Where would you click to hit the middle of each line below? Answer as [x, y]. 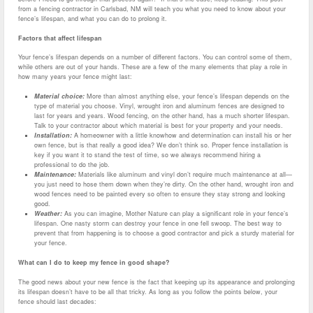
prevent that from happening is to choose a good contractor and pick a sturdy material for [164, 233]
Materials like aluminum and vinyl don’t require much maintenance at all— [184, 174]
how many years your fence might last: [75, 77]
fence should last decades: [57, 301]
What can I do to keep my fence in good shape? [94, 263]
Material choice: [59, 96]
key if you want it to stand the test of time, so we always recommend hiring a [147, 154]
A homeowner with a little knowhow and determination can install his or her [181, 135]
